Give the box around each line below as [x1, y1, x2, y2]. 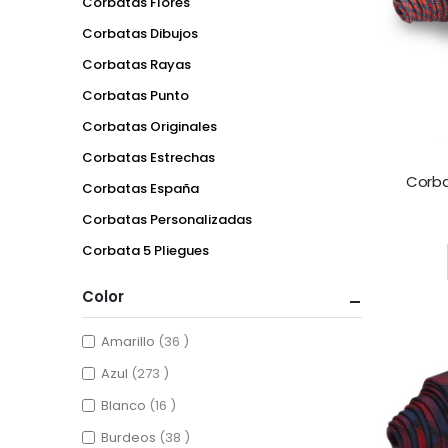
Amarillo [101, 332, 159, 352]
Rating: [381, 192, 428, 213]
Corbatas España [82, 178, 199, 198]
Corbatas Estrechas [82, 147, 215, 167]
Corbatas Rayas [82, 54, 191, 74]
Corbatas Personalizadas [82, 209, 252, 229]
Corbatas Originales [82, 116, 217, 136]
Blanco [101, 396, 150, 416]
